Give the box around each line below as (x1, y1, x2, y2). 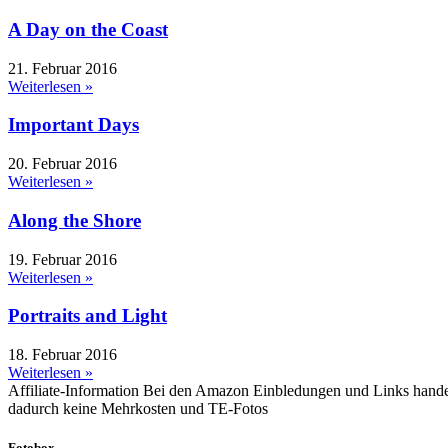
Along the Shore (8, 209, 141, 231)
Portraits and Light (8, 305, 167, 327)
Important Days (8, 114, 139, 136)
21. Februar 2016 (8, 59, 117, 77)
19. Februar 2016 (8, 250, 117, 268)
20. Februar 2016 (8, 155, 117, 173)
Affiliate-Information (8, 381, 139, 399)
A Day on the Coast (8, 18, 168, 40)
